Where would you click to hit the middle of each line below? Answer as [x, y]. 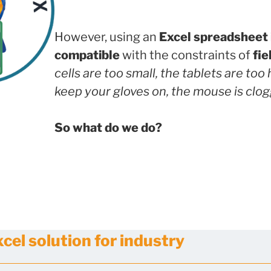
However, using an [106, 37]
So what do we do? [108, 127]
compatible [87, 55]
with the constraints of [186, 55]
